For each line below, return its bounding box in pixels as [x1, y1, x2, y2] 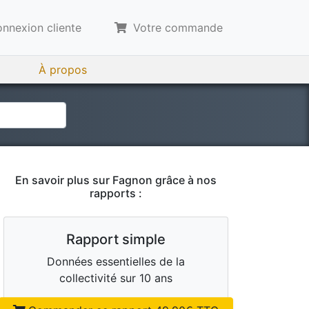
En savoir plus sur [15, 173, 112, 187]
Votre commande [130, 21, 223, 34]
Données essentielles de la [47, 255, 185, 268]
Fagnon [112, 173, 152, 187]
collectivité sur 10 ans [59, 271, 172, 285]
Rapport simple [66, 231, 166, 248]
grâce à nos [152, 173, 217, 187]
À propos [39, 63, 87, 77]
